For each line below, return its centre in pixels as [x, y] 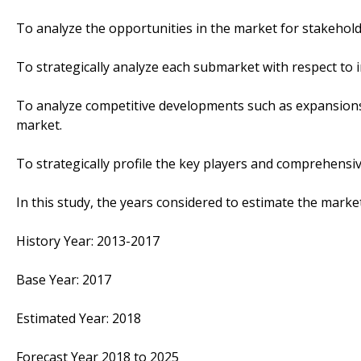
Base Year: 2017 [64, 279]
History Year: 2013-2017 [88, 241]
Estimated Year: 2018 [79, 318]
